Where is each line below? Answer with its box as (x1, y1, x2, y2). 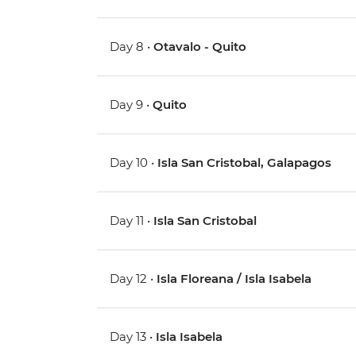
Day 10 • (110, 155, 158, 171)
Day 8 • (110, 39, 154, 55)
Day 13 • (110, 329, 157, 345)
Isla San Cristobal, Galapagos (157, 155, 332, 171)
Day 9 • (110, 97, 153, 113)
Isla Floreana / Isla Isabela (157, 271, 312, 287)
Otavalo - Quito (153, 39, 247, 55)
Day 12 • (110, 271, 157, 287)
